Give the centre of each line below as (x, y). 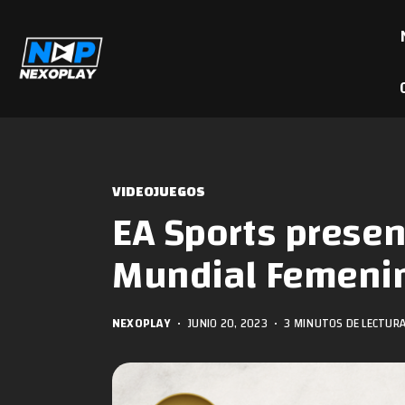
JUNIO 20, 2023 (227, 323)
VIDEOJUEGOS (159, 192)
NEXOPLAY (141, 323)
